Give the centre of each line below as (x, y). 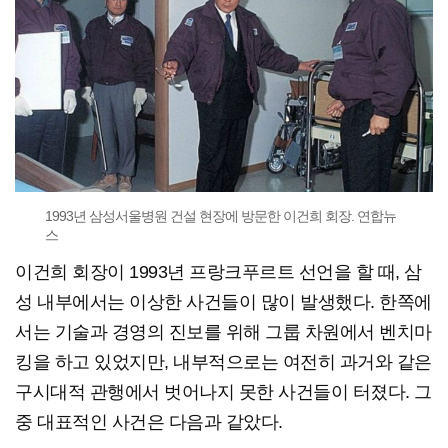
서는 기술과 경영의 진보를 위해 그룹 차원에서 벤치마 (223, 331)
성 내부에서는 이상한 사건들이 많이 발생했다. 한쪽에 (223, 301)
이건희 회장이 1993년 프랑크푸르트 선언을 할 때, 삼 (218, 271)
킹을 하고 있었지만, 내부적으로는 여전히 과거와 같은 (223, 361)
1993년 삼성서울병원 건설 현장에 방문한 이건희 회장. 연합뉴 (220, 215)
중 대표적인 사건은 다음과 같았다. (149, 421)
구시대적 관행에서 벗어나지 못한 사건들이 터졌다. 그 (223, 391)
